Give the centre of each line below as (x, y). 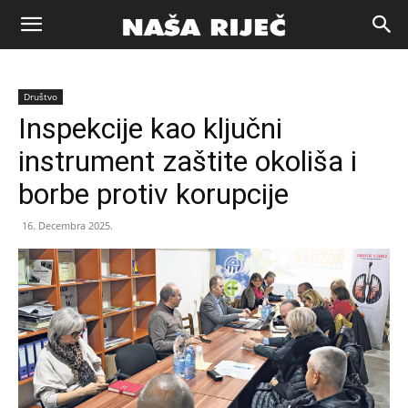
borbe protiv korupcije (153, 194)
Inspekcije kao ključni (150, 128)
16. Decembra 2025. (67, 225)
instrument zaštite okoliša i (188, 161)
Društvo (41, 97)
